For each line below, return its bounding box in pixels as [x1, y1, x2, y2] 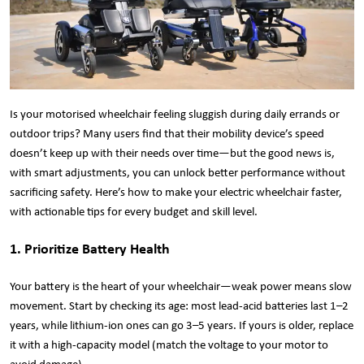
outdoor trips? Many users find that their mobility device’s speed [10, 128, 324, 141]
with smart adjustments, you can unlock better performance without [10, 167, 345, 180]
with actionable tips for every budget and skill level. [10, 206, 258, 219]
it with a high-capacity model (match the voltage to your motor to [10, 339, 328, 352]
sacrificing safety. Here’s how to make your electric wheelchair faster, [10, 186, 342, 199]
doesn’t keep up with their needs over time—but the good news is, [10, 147, 335, 160]
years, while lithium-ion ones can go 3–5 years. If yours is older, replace [10, 319, 353, 332]
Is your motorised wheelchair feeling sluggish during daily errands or [10, 108, 340, 121]
